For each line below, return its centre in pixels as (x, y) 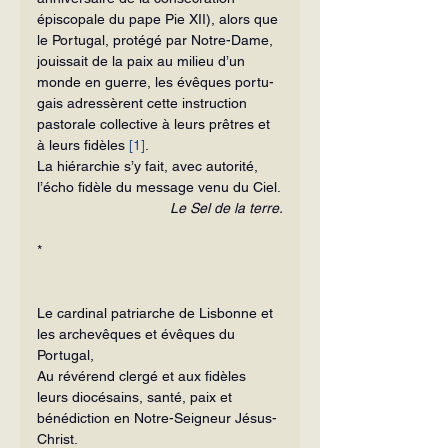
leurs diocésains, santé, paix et (136, 396)
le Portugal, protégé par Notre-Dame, (157, 39)
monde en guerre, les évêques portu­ (155, 81)
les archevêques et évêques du (138, 333)
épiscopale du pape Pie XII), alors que (159, 18)
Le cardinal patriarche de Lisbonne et (157, 312)
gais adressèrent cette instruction (144, 102)
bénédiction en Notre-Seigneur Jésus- (157, 417)
